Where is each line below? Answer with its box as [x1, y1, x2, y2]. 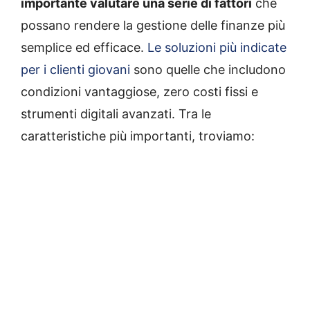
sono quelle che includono [130, 62, 286, 77]
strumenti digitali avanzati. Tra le [21, 107, 211, 121]
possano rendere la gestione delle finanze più [21, 18, 285, 33]
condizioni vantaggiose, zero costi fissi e [21, 84, 258, 99]
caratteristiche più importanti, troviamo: [21, 129, 255, 143]
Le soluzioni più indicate [147, 40, 286, 55]
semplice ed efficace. [21, 40, 147, 55]
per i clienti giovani [21, 62, 130, 77]
